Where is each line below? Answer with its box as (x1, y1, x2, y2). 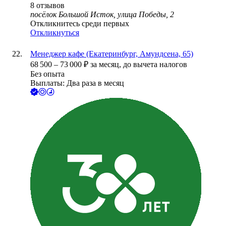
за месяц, (90, 60, 123, 69)
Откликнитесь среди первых (30, 19, 129, 28)
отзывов (36, 1, 65, 10)
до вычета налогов (123, 60, 187, 69)
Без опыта (30, 70, 65, 79)
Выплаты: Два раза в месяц (30, 79, 124, 88)
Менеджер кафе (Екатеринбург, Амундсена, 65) (30, 49, 193, 59)
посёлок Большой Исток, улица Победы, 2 (30, 10, 174, 19)
